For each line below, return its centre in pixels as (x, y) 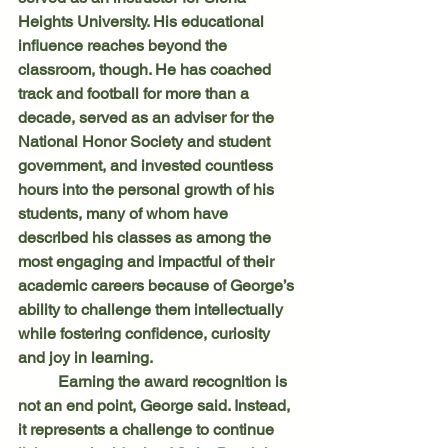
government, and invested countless (147, 165)
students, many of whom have (125, 213)
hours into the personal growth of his (148, 189)
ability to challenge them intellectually (152, 309)
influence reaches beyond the (124, 45)
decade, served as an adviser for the (148, 117)
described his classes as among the (146, 237)
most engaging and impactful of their (148, 261)
